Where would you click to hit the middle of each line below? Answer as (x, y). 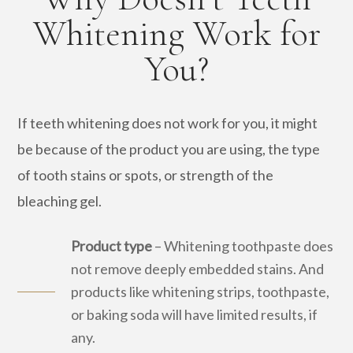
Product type (112, 245)
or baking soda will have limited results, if (195, 314)
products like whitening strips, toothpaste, (201, 291)
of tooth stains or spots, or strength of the (146, 175)
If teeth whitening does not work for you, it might (168, 123)
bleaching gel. (60, 201)
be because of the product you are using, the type (169, 149)
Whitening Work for (176, 33)
